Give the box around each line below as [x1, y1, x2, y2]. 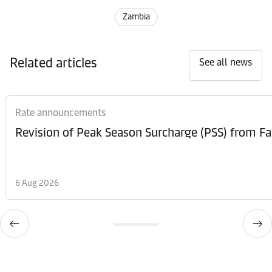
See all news [199, 56, 252, 68]
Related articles [10, 55, 97, 71]
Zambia [122, 12, 150, 22]
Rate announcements [15, 107, 106, 118]
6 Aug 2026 [15, 178, 59, 188]
